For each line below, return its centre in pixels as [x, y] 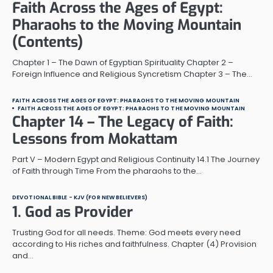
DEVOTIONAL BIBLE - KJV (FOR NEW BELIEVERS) [80, 197]
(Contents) [48, 42]
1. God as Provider [73, 212]
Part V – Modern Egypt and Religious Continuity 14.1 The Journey [136, 159]
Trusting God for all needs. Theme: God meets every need [126, 232]
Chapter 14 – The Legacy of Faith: [123, 122]
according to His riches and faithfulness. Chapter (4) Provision [134, 244]
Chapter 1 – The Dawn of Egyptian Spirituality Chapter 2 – [123, 62]
